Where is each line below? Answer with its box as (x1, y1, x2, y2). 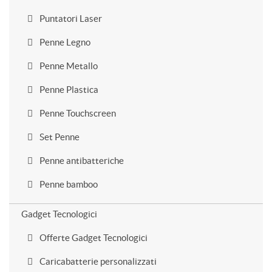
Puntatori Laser (38, 13, 102, 24)
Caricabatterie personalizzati (38, 256, 157, 267)
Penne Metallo (38, 61, 98, 71)
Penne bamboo (38, 179, 98, 189)
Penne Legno (38, 37, 90, 47)
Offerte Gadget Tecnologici (38, 233, 148, 243)
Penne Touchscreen (38, 108, 116, 118)
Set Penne (38, 132, 80, 142)
